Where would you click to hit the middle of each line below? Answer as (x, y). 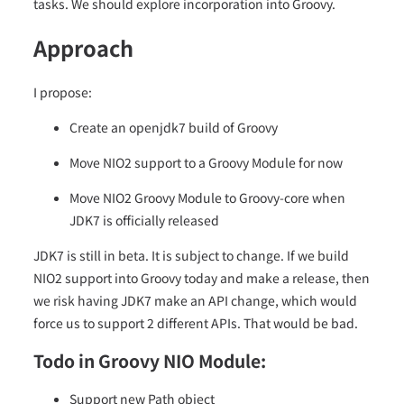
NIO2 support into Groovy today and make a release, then (202, 277)
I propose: (63, 92)
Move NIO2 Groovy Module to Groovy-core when (208, 197)
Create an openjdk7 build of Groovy (174, 127)
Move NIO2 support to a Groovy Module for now (207, 162)
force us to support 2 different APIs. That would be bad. (196, 322)
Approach (84, 48)
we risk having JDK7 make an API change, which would (196, 300)
